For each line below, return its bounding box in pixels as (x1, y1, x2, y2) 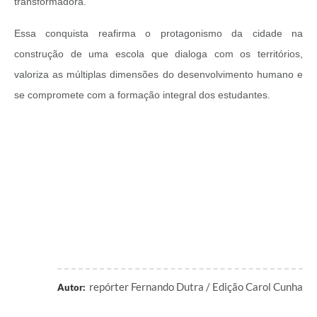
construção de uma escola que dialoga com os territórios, (14, 48, 303, 60)
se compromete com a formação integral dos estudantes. (14, 89, 270, 101)
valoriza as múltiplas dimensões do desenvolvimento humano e (14, 69, 303, 81)
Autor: (57, 282, 86, 294)
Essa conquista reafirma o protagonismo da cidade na (14, 28, 303, 40)
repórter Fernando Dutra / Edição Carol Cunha (89, 280, 303, 294)
